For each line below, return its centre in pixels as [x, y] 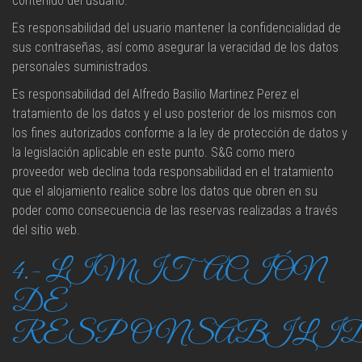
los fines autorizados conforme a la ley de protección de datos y [180, 133]
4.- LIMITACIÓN [168, 272]
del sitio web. [46, 230]
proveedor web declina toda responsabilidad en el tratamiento [173, 172]
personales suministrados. [82, 67]
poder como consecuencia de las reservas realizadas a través [175, 210]
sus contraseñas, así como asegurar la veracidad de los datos [175, 47]
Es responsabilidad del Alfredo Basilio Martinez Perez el [156, 94]
